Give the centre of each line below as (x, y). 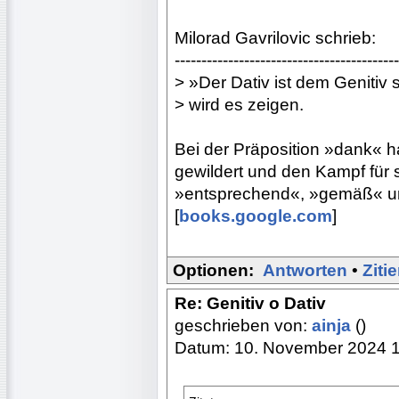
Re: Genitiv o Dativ (250, 303)
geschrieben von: (243, 325)
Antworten (305, 270)
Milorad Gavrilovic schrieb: (275, 37)
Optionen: (213, 270)
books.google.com (256, 216)
